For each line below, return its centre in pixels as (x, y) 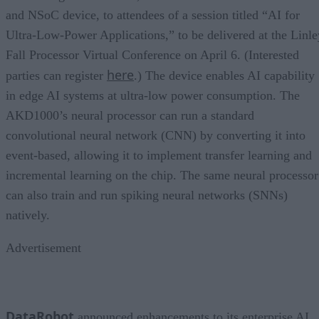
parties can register (56, 75)
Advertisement (43, 247)
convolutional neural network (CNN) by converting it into (156, 135)
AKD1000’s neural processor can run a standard (130, 115)
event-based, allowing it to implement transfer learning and (159, 155)
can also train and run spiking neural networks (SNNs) (147, 195)
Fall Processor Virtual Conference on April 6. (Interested (152, 54)
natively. (28, 215)
